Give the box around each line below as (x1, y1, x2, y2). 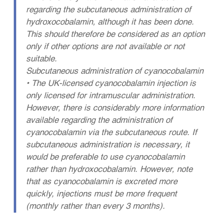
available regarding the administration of (26, 116, 173, 125)
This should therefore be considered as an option (26, 30, 205, 39)
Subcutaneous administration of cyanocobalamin (26, 67, 204, 76)
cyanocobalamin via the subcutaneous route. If (26, 129, 197, 137)
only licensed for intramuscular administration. (26, 92, 196, 101)
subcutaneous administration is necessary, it (26, 141, 190, 150)
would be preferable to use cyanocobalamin (26, 153, 185, 162)
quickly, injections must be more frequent (26, 190, 177, 199)
